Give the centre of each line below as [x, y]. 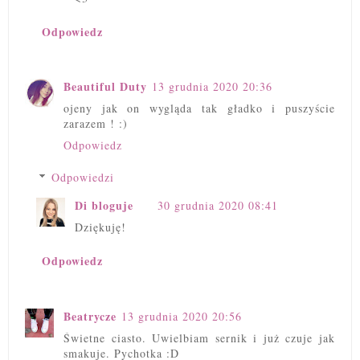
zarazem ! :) [96, 124]
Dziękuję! [100, 227]
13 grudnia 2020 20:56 [182, 316]
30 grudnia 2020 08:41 [218, 206]
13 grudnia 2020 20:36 [212, 87]
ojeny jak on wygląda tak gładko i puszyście [199, 108]
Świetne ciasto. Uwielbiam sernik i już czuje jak [199, 337]
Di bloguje [104, 206]
